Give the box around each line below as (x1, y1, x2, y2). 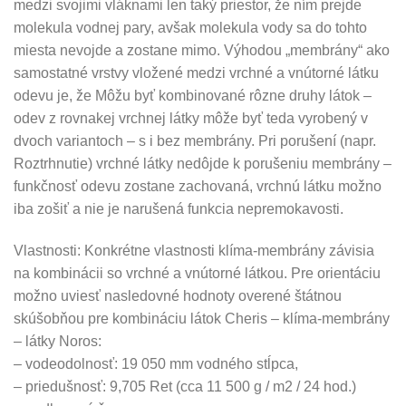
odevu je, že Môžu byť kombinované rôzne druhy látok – (14, 87, 372, 103)
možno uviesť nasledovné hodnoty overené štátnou (14, 287, 342, 304)
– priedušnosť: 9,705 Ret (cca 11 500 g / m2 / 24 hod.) (14, 378, 356, 394)
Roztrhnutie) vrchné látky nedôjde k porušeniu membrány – (14, 155, 391, 171)
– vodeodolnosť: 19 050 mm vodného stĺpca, (14, 355, 298, 372)
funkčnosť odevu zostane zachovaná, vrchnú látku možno (14, 178, 382, 194)
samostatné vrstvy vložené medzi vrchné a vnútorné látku (14, 64, 379, 81)
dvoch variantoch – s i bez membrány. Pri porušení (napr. (14, 132, 376, 149)
